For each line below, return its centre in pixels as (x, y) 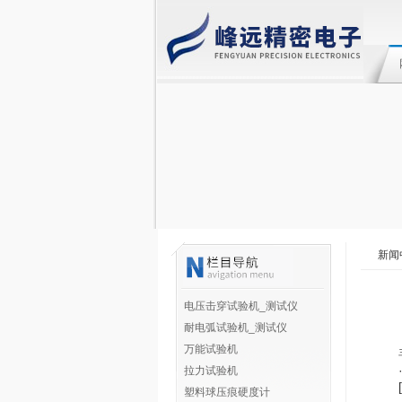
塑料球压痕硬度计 (227, 392)
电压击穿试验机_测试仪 (241, 306)
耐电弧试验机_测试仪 (236, 328)
